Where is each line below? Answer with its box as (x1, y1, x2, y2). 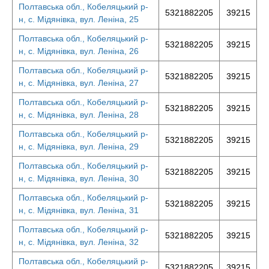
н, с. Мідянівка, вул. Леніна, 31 (19, 205, 139, 215)
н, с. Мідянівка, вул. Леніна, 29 (19, 142, 139, 151)
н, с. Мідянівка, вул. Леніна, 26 (19, 46, 139, 56)
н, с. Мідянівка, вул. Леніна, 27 (19, 78, 139, 88)
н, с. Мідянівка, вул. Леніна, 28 (19, 110, 139, 119)
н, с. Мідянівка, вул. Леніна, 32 (19, 237, 139, 247)
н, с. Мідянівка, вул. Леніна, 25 (19, 14, 139, 24)
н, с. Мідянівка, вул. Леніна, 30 (19, 174, 139, 183)
